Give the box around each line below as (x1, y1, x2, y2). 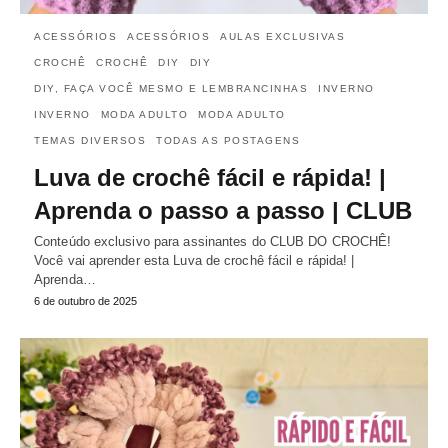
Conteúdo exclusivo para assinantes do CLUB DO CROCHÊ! (34, 234, 392, 250)
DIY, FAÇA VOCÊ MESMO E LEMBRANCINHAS (34, 83, 308, 95)
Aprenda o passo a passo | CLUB (34, 197, 412, 225)
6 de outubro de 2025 (34, 295, 137, 308)
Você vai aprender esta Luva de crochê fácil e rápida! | (34, 253, 355, 269)
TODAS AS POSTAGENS (156, 135, 300, 147)
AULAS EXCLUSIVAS (220, 31, 345, 43)
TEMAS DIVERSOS (34, 135, 146, 147)
